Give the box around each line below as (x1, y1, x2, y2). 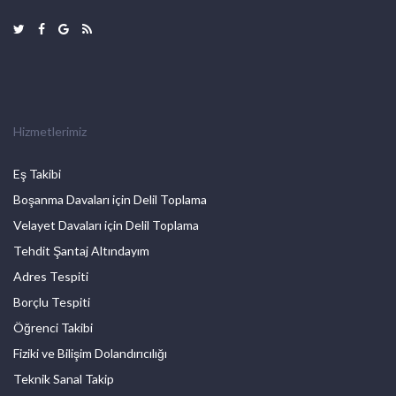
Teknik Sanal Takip (13, 371, 114, 387)
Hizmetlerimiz (13, 124, 87, 140)
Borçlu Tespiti (13, 294, 90, 310)
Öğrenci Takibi (13, 320, 93, 336)
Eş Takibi (13, 166, 61, 182)
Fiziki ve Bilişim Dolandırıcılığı (13, 346, 167, 362)
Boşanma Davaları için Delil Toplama (13, 192, 207, 208)
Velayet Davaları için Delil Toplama (13, 217, 199, 233)
